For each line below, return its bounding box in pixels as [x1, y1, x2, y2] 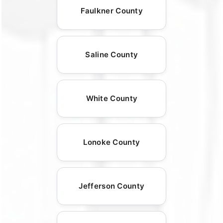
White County [86, 94, 138, 104]
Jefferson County [79, 181, 145, 191]
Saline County [85, 50, 138, 60]
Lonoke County [83, 137, 140, 147]
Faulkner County [80, 6, 143, 16]
